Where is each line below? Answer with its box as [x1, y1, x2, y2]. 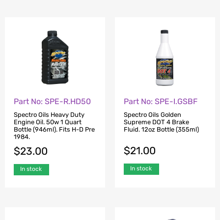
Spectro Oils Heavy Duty [14, 110, 84, 118]
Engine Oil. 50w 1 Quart [14, 118, 82, 126]
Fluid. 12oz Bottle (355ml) [124, 125, 199, 133]
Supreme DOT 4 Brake [124, 118, 189, 126]
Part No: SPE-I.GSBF [124, 97, 197, 106]
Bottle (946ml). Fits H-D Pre [14, 125, 95, 133]
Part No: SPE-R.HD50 [14, 97, 91, 106]
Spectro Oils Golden [124, 110, 181, 118]
